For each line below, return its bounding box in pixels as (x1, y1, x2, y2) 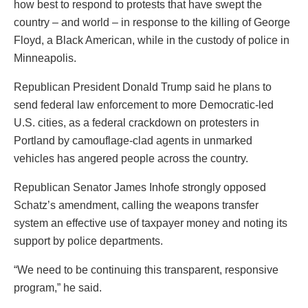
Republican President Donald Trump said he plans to (14, 81, 272, 93)
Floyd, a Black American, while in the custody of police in (14, 34, 289, 47)
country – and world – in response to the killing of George (14, 16, 290, 29)
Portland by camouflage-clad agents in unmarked (14, 135, 252, 147)
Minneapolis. (14, 52, 76, 65)
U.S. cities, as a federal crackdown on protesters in (14, 117, 259, 129)
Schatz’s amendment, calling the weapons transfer (14, 199, 258, 212)
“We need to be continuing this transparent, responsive (14, 264, 278, 276)
